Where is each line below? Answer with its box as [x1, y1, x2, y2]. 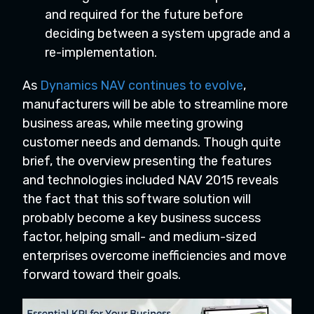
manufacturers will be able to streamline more [22, 97, 288, 112]
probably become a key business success [22, 210, 261, 226]
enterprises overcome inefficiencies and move [22, 248, 287, 264]
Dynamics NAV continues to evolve [40, 78, 243, 93]
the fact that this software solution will [22, 191, 251, 207]
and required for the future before [45, 7, 243, 22]
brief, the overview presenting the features [22, 153, 271, 169]
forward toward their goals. [22, 267, 181, 282]
